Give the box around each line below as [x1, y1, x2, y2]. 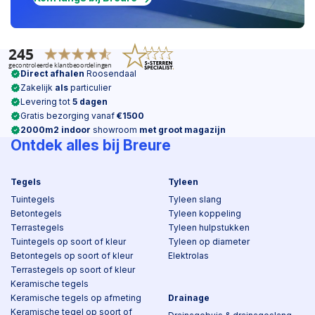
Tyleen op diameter [168, 236, 250, 247]
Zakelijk [20, 82, 55, 93]
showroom [91, 124, 139, 135]
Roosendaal [84, 68, 136, 79]
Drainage [168, 292, 210, 303]
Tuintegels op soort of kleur [11, 236, 126, 247]
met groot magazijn [139, 124, 226, 135]
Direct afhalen [20, 68, 84, 79]
